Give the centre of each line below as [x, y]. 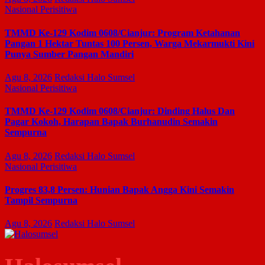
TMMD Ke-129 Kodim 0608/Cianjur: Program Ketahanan [122, 33]
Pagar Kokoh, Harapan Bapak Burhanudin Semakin [111, 122]
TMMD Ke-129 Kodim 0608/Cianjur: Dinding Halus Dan [120, 111]
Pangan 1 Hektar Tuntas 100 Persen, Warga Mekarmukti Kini [130, 43]
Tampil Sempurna [41, 200]
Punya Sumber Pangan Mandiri [69, 54]
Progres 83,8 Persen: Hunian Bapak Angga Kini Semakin [119, 189]
